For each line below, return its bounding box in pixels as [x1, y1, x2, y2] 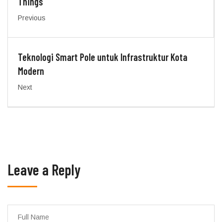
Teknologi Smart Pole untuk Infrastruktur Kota [18, 51, 187, 63]
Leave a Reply [7, 160, 81, 178]
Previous [18, 13, 46, 22]
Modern [18, 64, 44, 77]
